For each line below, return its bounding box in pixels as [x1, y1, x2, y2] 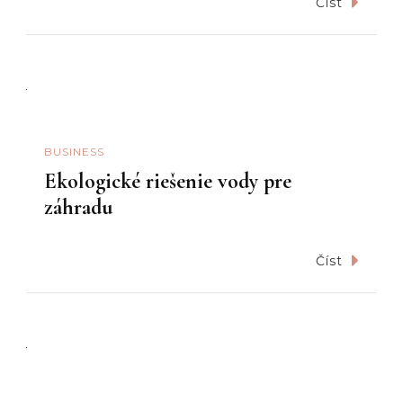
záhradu [44, 193, 112, 220]
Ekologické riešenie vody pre [44, 167, 291, 194]
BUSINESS [44, 145, 104, 159]
